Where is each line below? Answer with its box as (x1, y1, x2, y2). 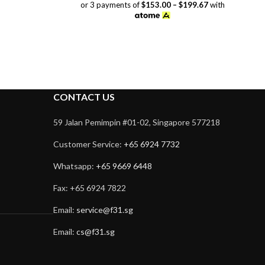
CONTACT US (53, 91, 115, 102)
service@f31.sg (76, 204, 133, 215)
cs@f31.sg (76, 226, 115, 237)
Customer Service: (53, 138, 124, 149)
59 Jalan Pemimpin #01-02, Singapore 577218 (53, 117, 220, 127)
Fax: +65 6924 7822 (53, 182, 126, 193)
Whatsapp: (53, 160, 96, 171)
